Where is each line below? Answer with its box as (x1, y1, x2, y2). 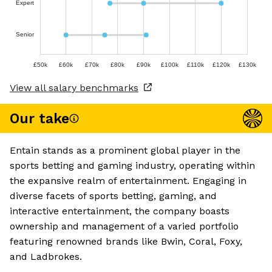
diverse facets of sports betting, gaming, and (10, 190, 217, 202)
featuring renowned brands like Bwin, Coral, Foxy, (10, 236, 242, 248)
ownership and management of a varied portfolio (10, 220, 239, 233)
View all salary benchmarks (10, 82, 138, 94)
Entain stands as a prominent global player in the (10, 144, 240, 157)
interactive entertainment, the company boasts (10, 205, 229, 217)
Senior (15, 31, 35, 38)
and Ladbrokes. (10, 251, 82, 263)
